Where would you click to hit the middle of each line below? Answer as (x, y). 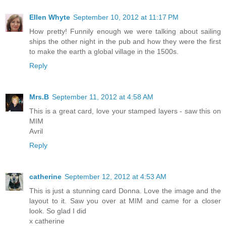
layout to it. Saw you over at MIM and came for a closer (125, 201)
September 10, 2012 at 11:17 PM (126, 17)
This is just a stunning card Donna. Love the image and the (125, 190)
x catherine (47, 221)
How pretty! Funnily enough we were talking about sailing (125, 31)
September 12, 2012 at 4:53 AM (116, 176)
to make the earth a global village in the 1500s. (104, 51)
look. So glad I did (58, 211)
